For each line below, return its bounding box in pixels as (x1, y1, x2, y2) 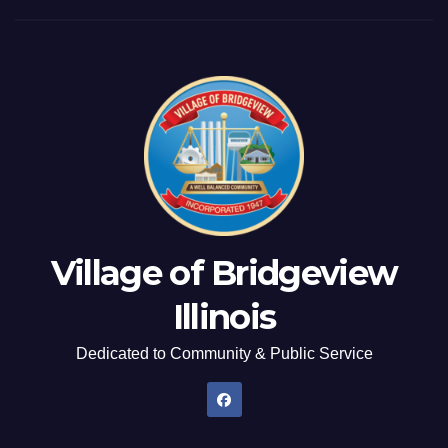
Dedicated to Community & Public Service (75, 344, 373, 362)
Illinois (172, 295, 276, 338)
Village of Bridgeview (50, 251, 398, 294)
